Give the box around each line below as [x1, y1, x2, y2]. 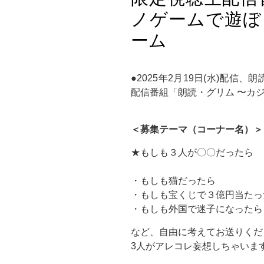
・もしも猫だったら [131, 176, 216, 186]
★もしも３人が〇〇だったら [131, 147, 253, 157]
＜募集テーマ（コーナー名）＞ [131, 124, 263, 134]
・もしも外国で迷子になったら [131, 204, 263, 214]
